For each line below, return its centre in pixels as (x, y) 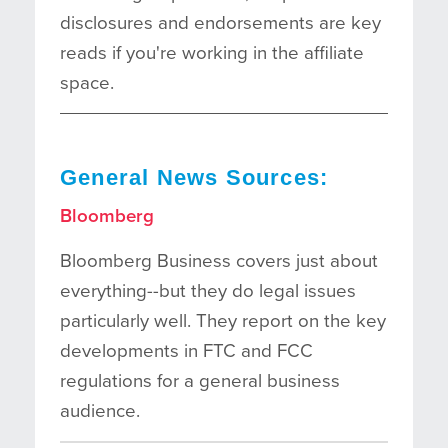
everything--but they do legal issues (208, 290)
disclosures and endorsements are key (220, 22)
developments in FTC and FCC (186, 350)
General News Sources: (194, 177)
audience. (100, 410)
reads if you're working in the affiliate (212, 52)
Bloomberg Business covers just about (219, 260)
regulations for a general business (200, 380)
